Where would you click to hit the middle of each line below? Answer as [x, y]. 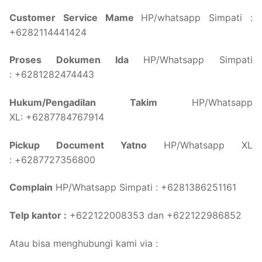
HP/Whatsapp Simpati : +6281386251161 [144, 187]
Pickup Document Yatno [78, 145]
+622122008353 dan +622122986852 [154, 215]
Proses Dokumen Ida [69, 60]
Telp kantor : [38, 215]
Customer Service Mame [75, 17]
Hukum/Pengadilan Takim [83, 103]
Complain [31, 187]
